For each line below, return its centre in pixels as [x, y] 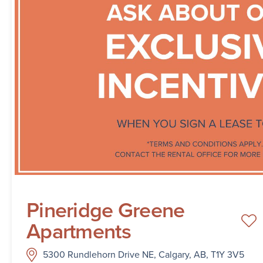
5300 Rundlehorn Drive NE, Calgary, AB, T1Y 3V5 [144, 255]
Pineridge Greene [106, 210]
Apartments [79, 231]
